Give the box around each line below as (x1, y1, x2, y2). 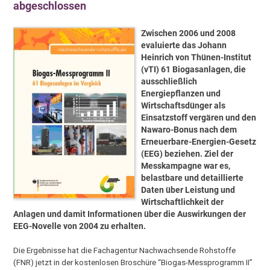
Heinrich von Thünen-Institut (141, 52, 252, 63)
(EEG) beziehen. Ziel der (141, 149, 234, 159)
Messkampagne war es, (141, 161, 231, 171)
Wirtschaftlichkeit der (141, 197, 224, 207)
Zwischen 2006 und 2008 (141, 28, 236, 39)
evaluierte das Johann (141, 40, 227, 51)
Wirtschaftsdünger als (141, 101, 226, 111)
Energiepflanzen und (141, 89, 221, 99)
